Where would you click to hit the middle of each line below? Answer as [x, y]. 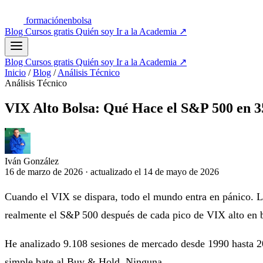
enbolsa [77, 20]
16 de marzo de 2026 [45, 171]
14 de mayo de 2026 [181, 171]
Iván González [32, 161]
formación [45, 20]
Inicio [15, 73]
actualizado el [117, 171]
